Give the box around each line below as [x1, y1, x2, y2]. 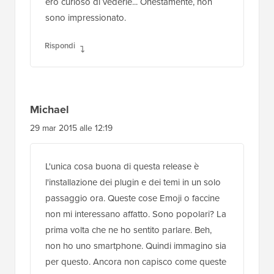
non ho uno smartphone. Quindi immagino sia [45, 239, 226, 253]
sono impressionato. [45, 11, 126, 25]
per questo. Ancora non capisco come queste [45, 255, 226, 269]
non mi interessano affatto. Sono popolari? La [45, 207, 226, 221]
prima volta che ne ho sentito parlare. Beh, [45, 223, 212, 237]
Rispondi [45, 40, 75, 52]
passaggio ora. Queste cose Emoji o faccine [45, 191, 220, 206]
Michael [30, 102, 69, 118]
